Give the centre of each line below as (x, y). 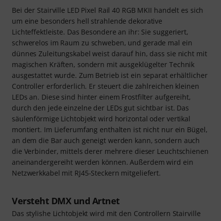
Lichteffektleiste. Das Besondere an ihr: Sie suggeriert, (100, 32)
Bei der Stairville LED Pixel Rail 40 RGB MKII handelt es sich (108, 10)
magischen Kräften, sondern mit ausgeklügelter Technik (103, 65)
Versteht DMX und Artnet (66, 201)
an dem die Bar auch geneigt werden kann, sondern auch (106, 141)
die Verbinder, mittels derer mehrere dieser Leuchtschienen (110, 151)
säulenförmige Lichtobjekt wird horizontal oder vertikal (101, 119)
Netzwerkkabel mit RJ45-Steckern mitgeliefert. (87, 173)
